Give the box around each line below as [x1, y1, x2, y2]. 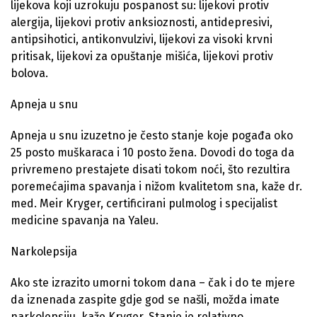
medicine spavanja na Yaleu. [11, 214, 158, 227]
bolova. [11, 67, 48, 80]
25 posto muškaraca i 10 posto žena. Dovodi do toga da [11, 146, 294, 159]
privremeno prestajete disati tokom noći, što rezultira [11, 163, 290, 176]
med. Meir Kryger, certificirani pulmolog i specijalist [11, 197, 277, 210]
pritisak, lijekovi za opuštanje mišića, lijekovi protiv [11, 50, 273, 63]
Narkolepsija [11, 245, 77, 258]
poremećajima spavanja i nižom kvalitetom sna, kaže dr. [11, 180, 302, 193]
